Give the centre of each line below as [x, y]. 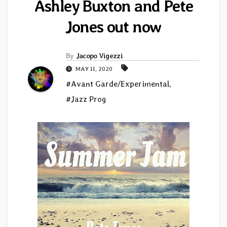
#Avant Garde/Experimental [118, 84]
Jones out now [113, 27]
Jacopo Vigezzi [99, 56]
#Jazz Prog [86, 99]
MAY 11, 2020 [94, 69]
